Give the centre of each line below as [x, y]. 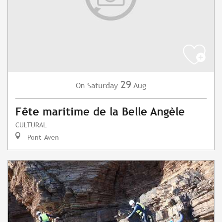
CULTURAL [31, 125]
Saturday [103, 86]
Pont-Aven [42, 137]
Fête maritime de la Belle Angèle [100, 112]
